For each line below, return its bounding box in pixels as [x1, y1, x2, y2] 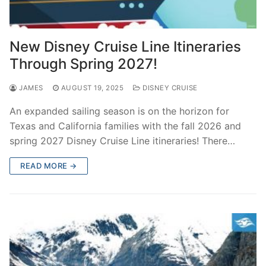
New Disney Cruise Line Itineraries [9, 37, 241, 55]
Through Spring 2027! [9, 55, 157, 72]
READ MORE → [20, 160, 77, 170]
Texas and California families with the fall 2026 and [9, 119, 241, 132]
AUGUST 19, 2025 [61, 83, 123, 92]
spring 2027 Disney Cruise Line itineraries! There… [9, 134, 235, 147]
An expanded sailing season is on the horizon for [9, 104, 229, 117]
